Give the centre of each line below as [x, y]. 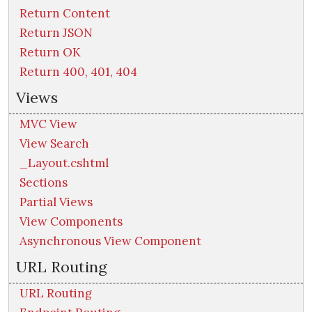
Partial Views [56, 202]
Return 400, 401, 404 [78, 72]
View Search [54, 144]
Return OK [50, 53]
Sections [44, 183]
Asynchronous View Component [110, 241]
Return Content [65, 14]
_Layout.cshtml [64, 163]
